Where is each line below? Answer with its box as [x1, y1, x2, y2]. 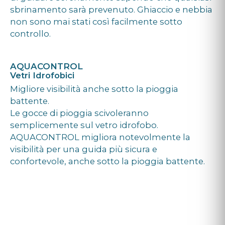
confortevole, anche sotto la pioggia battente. [10, 156, 205, 167]
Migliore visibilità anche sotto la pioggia [10, 84, 178, 94]
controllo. [10, 29, 51, 39]
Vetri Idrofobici [10, 70, 74, 81]
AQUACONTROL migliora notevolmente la [10, 132, 190, 143]
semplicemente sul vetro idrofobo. [10, 120, 158, 131]
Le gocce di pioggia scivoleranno [10, 108, 149, 119]
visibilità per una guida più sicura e [10, 144, 157, 155]
